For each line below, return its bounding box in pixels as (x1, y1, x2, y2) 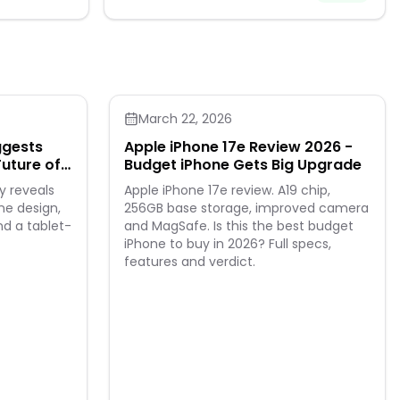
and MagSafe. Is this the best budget (124, 217, 354, 235)
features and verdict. (124, 253, 255, 271)
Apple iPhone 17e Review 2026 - (124, 137, 353, 157)
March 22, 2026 (138, 110, 232, 128)
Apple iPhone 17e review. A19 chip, (124, 181, 330, 199)
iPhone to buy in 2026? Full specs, (124, 235, 331, 253)
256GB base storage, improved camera (124, 199, 369, 217)
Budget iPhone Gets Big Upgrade (124, 154, 362, 175)
